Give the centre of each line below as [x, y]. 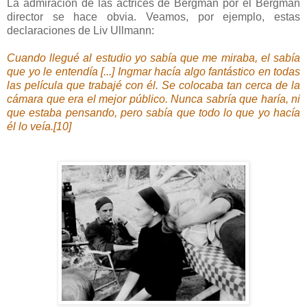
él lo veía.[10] [39, 127]
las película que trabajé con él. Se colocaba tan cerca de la [153, 86]
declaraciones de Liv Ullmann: [81, 31]
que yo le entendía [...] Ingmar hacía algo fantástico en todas [153, 72]
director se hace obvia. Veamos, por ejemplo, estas [153, 17]
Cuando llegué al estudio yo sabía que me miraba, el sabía [153, 58]
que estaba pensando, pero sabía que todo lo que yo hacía [153, 113]
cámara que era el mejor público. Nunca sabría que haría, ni [153, 99]
